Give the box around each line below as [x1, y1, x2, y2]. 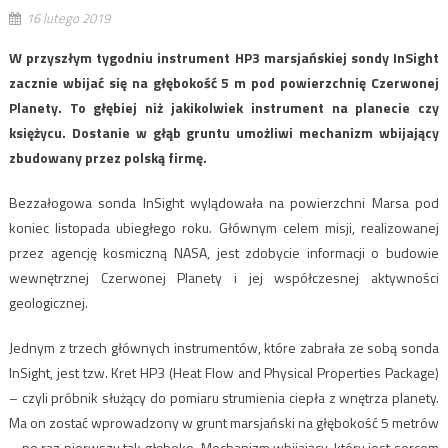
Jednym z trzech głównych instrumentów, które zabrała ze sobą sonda [8, 336, 440, 358]
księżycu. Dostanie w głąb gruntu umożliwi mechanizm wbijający [8, 121, 440, 143]
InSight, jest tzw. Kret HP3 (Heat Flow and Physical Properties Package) [8, 361, 440, 383]
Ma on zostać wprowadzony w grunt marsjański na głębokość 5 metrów [8, 411, 440, 433]
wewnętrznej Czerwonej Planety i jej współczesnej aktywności [8, 266, 440, 288]
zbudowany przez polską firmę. [8, 146, 207, 168]
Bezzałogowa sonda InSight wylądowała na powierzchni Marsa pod [8, 191, 440, 213]
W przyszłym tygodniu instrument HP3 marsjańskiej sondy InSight [8, 46, 440, 68]
